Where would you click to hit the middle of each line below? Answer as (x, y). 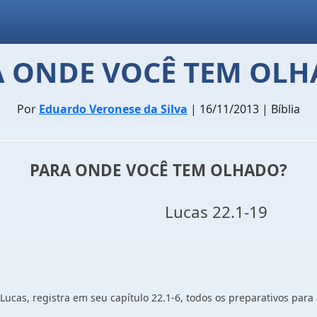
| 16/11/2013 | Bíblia (244, 109)
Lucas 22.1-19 (158, 212)
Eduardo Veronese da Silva (113, 109)
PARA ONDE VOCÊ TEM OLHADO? (158, 170)
